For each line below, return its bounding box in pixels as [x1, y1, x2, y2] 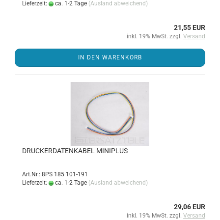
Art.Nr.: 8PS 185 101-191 [22, 171, 88, 178]
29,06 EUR [174, 203, 205, 211]
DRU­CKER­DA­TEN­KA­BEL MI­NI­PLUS [22, 147, 128, 155]
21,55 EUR [174, 24, 205, 31]
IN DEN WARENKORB [78, 54, 142, 61]
